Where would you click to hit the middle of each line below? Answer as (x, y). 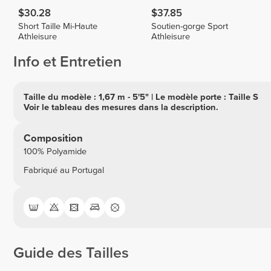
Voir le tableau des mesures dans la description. (121, 107)
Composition (53, 139)
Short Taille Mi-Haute (58, 27)
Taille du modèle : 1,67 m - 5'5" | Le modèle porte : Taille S (141, 97)
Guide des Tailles (71, 253)
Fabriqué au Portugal (64, 170)
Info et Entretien (67, 62)
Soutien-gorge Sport (190, 27)
